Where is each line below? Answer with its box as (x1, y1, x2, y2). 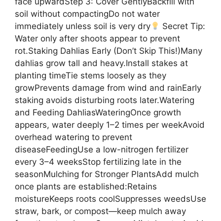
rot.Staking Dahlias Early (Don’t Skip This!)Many (15, 46, 202, 56)
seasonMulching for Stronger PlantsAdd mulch (15, 169, 199, 180)
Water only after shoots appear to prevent (15, 34, 180, 44)
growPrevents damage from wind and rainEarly (15, 83, 201, 93)
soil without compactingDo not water (15, 9, 160, 19)
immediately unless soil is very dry (15, 21, 150, 32)
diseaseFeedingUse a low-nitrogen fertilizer (15, 145, 188, 155)
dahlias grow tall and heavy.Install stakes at (15, 58, 188, 69)
